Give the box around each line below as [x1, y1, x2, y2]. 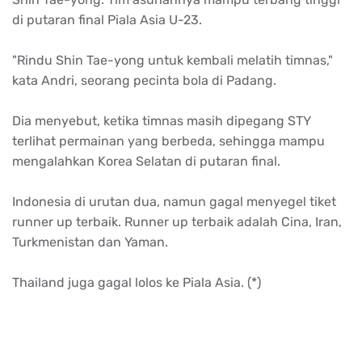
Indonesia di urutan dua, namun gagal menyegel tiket [12, 193, 336, 209]
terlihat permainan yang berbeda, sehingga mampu [12, 133, 325, 149]
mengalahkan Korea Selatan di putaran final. [12, 153, 280, 169]
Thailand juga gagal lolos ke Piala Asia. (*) [12, 274, 261, 290]
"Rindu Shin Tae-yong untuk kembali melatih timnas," [12, 52, 333, 68]
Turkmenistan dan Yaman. [12, 234, 168, 250]
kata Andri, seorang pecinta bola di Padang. [12, 72, 276, 88]
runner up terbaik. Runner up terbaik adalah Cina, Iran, [12, 213, 342, 229]
